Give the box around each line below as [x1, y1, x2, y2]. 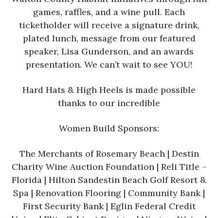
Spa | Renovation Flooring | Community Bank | [13, 187, 205, 199]
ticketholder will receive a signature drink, [18, 19, 200, 31]
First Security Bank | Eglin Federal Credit [22, 200, 196, 212]
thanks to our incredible [58, 97, 160, 109]
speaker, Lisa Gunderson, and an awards [24, 45, 194, 57]
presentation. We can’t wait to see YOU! [26, 58, 192, 70]
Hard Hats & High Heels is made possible [22, 84, 196, 95]
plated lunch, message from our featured [22, 32, 196, 44]
